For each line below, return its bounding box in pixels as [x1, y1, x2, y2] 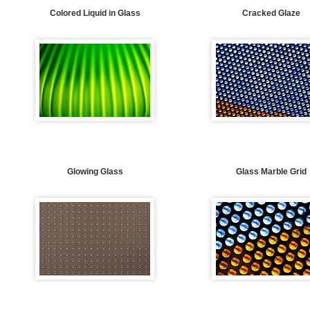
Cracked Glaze [241, 8, 300, 18]
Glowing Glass [66, 167, 123, 176]
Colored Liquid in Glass [49, 8, 140, 18]
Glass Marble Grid [235, 167, 307, 176]
